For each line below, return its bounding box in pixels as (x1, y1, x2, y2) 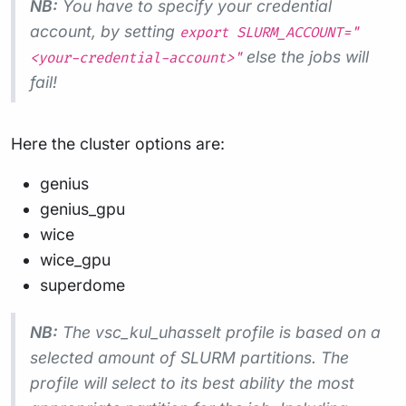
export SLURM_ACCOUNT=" (179, 24, 359, 42)
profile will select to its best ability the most (30, 373, 354, 392)
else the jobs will (242, 47, 369, 66)
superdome (40, 275, 125, 295)
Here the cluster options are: (11, 134, 225, 153)
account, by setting (30, 22, 179, 41)
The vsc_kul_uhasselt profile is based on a (58, 323, 381, 342)
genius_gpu (40, 199, 125, 218)
